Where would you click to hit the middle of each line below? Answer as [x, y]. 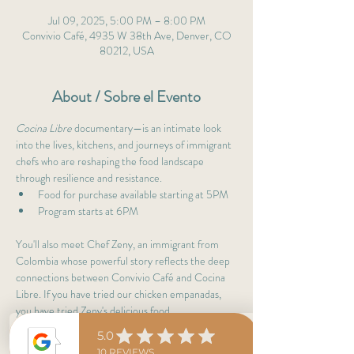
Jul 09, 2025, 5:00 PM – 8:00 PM [126, 21]
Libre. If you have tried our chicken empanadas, [120, 294]
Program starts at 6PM [89, 211]
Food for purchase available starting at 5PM [133, 194]
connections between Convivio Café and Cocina [122, 277]
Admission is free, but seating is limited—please [120, 344]
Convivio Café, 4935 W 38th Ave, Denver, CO [126, 36]
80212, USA [126, 51]
